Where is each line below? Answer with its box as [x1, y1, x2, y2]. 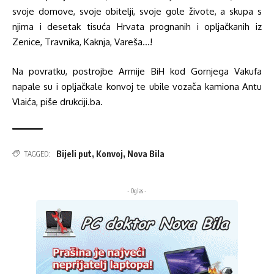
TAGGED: [24, 149, 50, 158]
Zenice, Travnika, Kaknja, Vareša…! [12, 36, 152, 48]
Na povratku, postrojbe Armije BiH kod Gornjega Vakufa [12, 65, 262, 77]
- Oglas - [127, 187, 147, 194]
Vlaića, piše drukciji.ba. [12, 95, 103, 108]
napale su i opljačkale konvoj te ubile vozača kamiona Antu [12, 80, 262, 92]
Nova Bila [127, 148, 165, 159]
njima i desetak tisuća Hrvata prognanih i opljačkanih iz [12, 21, 262, 33]
